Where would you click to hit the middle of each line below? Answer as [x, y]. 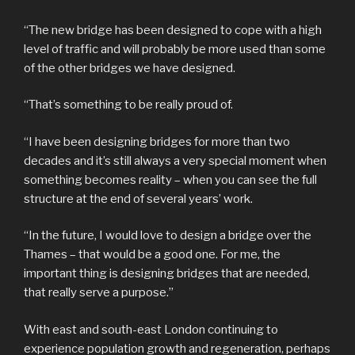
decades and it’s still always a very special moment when [175, 160]
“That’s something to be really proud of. [128, 105]
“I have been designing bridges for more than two [157, 141]
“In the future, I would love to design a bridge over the [168, 236]
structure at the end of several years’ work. [138, 198]
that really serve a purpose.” [99, 293]
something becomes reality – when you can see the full [170, 179]
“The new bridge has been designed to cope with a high [173, 30]
